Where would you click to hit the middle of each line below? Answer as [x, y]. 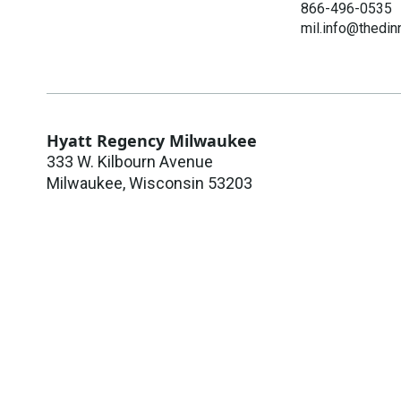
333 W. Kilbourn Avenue [130, 161]
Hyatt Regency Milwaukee [152, 140]
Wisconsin [166, 183]
